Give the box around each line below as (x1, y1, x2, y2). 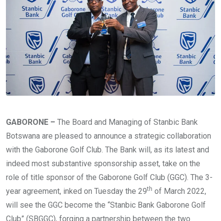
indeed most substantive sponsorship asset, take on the (6, 158, 200, 168)
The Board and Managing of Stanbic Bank (57, 117, 198, 127)
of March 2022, (152, 186, 206, 196)
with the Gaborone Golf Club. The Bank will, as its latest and (6, 145, 209, 154)
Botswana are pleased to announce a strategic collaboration (6, 131, 211, 141)
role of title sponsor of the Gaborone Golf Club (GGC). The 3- (6, 172, 213, 182)
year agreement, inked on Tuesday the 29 (6, 186, 147, 196)
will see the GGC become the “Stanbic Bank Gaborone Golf (6, 200, 206, 210)
